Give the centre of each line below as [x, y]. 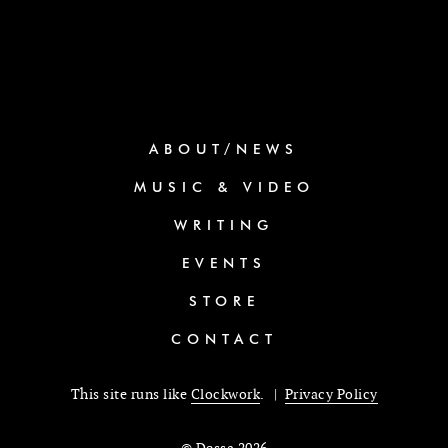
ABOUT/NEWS [224, 150]
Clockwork [225, 394]
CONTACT [224, 340]
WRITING [224, 226]
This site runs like [130, 394]
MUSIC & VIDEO [224, 188]
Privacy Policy [331, 394]
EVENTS [224, 264]
